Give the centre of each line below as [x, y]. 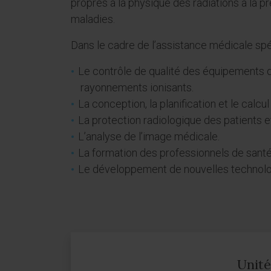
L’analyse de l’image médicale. [149, 136]
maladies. [93, 19]
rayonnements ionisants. [137, 87]
